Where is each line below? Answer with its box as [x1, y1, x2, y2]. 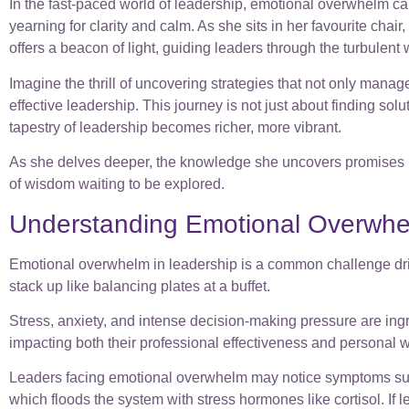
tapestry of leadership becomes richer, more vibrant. [9, 119, 341, 135]
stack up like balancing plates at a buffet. [9, 278, 270, 294]
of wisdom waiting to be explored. [9, 176, 225, 193]
